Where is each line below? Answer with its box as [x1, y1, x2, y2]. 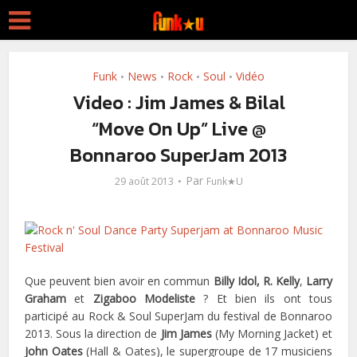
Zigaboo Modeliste [92, 291, 196, 306]
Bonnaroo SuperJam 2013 [70, 141, 287, 169]
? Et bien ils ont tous [195, 291, 332, 306]
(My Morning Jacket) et [211, 326, 332, 341]
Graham [25, 291, 67, 306]
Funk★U [206, 175, 243, 188]
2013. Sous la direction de [25, 326, 161, 341]
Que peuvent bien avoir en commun [25, 273, 214, 288]
